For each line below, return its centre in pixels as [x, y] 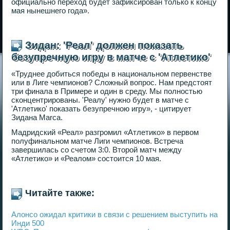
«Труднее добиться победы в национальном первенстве [112, 74]
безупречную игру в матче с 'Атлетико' [111, 57]
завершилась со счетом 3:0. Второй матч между [97, 150]
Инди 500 [28, 223]
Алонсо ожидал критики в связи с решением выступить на [115, 214]
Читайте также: [60, 193]
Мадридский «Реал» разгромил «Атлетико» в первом [105, 132]
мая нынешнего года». [51, 10]
